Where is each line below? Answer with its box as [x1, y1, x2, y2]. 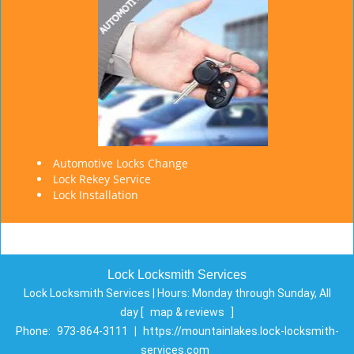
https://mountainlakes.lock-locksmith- [142, 325, 339, 337]
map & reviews [150, 306, 227, 318]
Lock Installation [53, 187, 138, 202]
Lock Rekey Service [53, 171, 151, 186]
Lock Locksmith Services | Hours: [23, 287, 192, 299]
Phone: [15, 325, 53, 337]
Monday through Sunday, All [191, 287, 331, 299]
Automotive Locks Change [53, 156, 188, 171]
